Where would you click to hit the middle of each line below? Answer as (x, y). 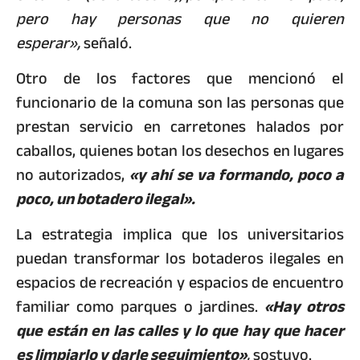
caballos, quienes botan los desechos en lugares (180, 151)
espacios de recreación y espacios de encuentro (180, 283)
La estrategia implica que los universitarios (180, 235)
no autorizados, (73, 175)
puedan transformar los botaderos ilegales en (180, 259)
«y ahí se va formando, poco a (237, 175)
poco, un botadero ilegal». (106, 199)
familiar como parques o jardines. (137, 307)
